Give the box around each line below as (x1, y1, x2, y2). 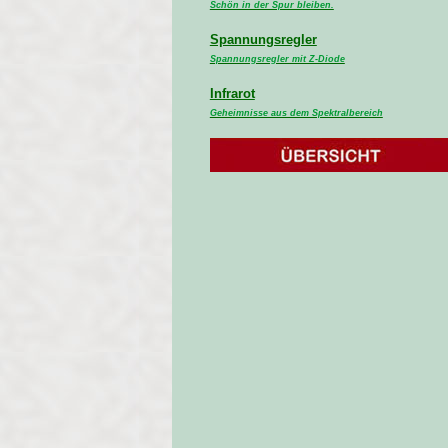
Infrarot (209, 86, 255, 101)
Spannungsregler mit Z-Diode (209, 54, 345, 64)
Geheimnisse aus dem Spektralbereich (209, 108, 383, 118)
